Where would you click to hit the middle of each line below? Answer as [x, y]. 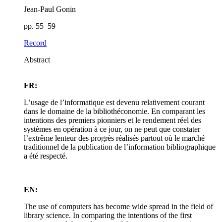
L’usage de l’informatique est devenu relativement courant [114, 103]
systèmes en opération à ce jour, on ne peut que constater [112, 129]
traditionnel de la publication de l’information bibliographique [120, 147]
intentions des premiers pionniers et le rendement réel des [112, 120]
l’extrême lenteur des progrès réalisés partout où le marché [114, 138]
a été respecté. [46, 156]
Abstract [37, 60]
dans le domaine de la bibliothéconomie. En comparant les [114, 111]
